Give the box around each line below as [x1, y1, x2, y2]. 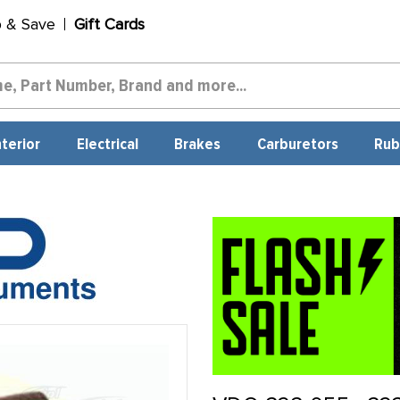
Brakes [174, 137, 221, 153]
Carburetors [256, 137, 338, 153]
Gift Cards [73, 14, 145, 34]
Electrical [76, 137, 138, 153]
